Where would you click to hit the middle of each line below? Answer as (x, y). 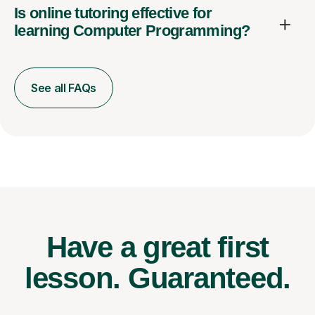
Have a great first (157, 247)
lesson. (76, 278)
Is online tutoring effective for (113, 13)
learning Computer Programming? (132, 31)
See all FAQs (64, 88)
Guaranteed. (209, 278)
